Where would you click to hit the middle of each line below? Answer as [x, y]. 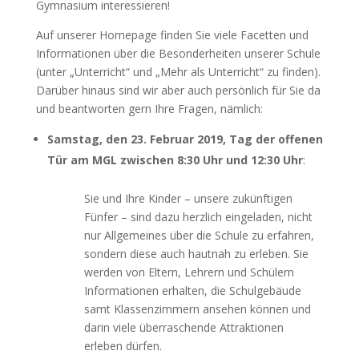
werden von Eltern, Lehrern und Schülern [189, 272]
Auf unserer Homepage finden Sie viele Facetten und [172, 35]
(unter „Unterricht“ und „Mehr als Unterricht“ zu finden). [178, 72]
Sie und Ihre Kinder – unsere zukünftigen [188, 198]
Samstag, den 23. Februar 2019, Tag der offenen [185, 139]
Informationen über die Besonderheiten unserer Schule [178, 53]
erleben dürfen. [123, 346]
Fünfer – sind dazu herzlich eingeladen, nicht [198, 217]
